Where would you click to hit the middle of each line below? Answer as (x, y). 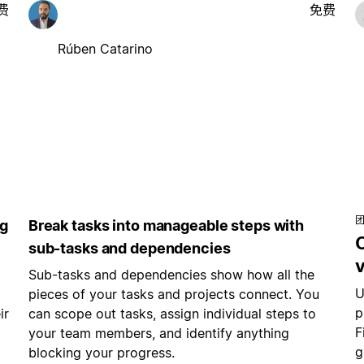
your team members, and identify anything (158, 334)
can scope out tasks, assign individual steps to (172, 314)
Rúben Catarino (105, 48)
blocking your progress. (101, 353)
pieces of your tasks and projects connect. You (173, 295)
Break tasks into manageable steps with (166, 226)
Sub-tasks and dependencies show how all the (171, 275)
